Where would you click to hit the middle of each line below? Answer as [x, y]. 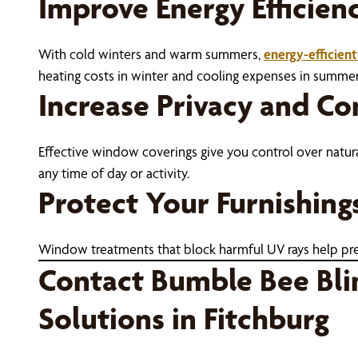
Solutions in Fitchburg [184, 318]
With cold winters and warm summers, [151, 54]
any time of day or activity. [114, 173]
